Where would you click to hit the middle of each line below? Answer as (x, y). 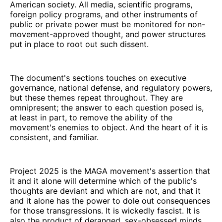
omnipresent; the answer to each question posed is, (107, 107)
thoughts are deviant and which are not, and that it (105, 191)
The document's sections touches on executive (98, 78)
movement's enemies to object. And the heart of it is (109, 127)
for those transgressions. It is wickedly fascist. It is (105, 210)
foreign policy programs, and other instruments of (104, 14)
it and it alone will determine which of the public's (103, 181)
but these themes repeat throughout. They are (96, 97)
